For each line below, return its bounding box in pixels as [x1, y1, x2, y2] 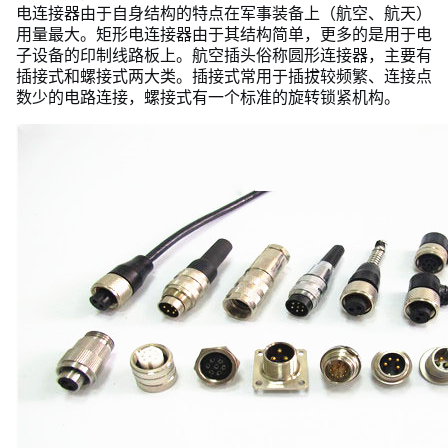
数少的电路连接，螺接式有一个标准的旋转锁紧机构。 [16, 87, 400, 107]
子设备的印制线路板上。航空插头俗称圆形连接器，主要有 [16, 45, 432, 65]
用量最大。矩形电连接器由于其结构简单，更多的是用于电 [16, 24, 432, 44]
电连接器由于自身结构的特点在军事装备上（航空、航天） [16, 3, 432, 23]
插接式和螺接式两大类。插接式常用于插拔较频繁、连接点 [16, 66, 432, 86]
